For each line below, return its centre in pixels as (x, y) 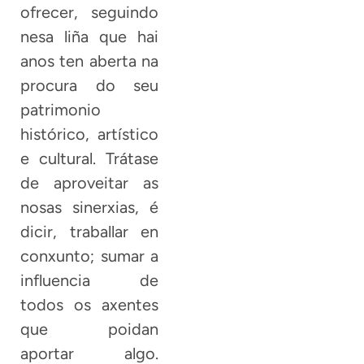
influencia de (90, 281)
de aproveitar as (90, 183)
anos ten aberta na (90, 61)
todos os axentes (90, 305)
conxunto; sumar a (90, 256)
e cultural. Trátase (90, 159)
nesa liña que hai (90, 37)
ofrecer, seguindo (90, 13)
